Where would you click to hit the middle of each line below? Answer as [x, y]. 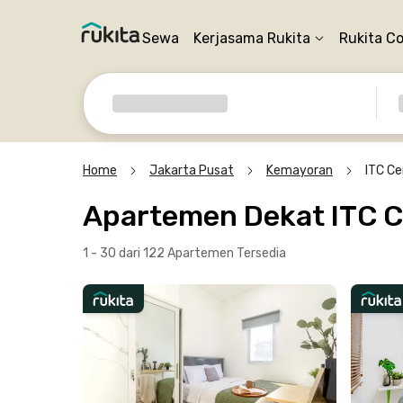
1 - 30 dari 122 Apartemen [160, 253]
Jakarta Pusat [192, 170]
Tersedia [261, 253]
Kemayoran [300, 170]
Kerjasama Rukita [252, 38]
